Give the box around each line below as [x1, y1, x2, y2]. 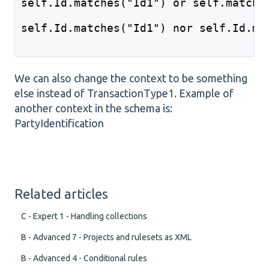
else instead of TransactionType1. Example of [14, 86, 234, 99]
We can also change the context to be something [14, 71, 247, 84]
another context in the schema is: [14, 101, 172, 114]
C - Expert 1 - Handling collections [21, 211, 148, 222]
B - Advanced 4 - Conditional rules [21, 253, 148, 264]
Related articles [14, 186, 108, 202]
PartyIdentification [14, 116, 104, 129]
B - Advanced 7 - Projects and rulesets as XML [21, 232, 192, 243]
